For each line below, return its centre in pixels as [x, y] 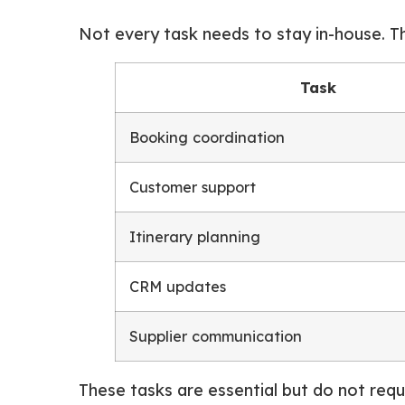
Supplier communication [216, 336]
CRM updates [178, 286]
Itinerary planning [195, 236]
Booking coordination [207, 137]
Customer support [193, 187]
